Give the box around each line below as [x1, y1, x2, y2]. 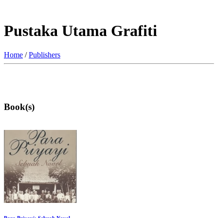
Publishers [29, 50, 60, 59]
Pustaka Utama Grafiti [4, 22, 157, 40]
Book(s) [4, 101, 35, 112]
